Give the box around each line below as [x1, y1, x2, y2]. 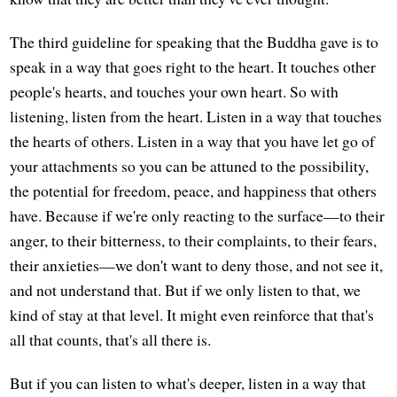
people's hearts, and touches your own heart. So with [10, 81, 339, 103]
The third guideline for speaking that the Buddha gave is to [10, 31, 379, 53]
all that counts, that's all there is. [10, 329, 212, 351]
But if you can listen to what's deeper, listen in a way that [10, 372, 367, 394]
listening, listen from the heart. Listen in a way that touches [10, 105, 383, 128]
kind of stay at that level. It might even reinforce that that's [10, 304, 375, 326]
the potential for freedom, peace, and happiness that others [10, 180, 378, 202]
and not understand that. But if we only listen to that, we [10, 279, 362, 301]
